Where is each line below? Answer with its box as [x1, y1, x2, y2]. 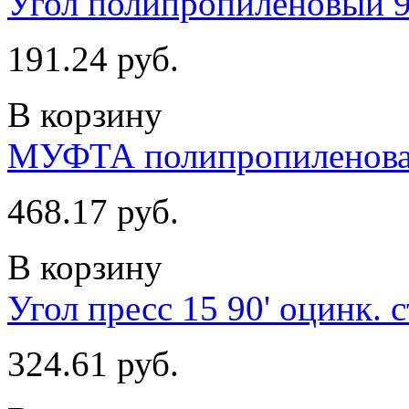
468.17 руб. [7, 191, 179, 231]
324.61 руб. [7, 343, 179, 383]
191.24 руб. [7, 38, 179, 79]
